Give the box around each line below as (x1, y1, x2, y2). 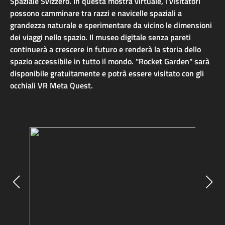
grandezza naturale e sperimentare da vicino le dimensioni (10, 19, 212, 32)
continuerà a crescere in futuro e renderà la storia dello (10, 43, 201, 56)
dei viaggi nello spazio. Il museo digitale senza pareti (10, 31, 191, 44)
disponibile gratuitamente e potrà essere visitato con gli (10, 67, 204, 80)
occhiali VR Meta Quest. (10, 79, 93, 92)
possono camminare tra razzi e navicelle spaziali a (10, 7, 182, 20)
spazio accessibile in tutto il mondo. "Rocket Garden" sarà (10, 55, 209, 68)
